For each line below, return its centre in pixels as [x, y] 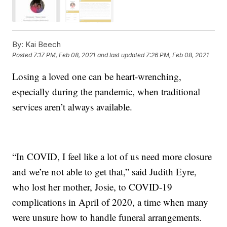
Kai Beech [42, 44]
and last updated [121, 55]
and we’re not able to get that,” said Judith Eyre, [105, 171]
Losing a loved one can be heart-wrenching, [97, 76]
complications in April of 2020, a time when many [110, 202]
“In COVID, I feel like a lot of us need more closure [112, 156]
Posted [23, 55]
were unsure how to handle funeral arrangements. [107, 217]
